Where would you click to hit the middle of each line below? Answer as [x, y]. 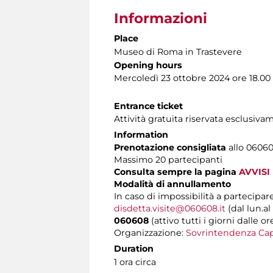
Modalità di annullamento [172, 184]
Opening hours [148, 65]
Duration [134, 248]
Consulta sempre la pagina [176, 172]
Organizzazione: [150, 232]
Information [141, 134]
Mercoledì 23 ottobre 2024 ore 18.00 [192, 78]
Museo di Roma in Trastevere [178, 51]
